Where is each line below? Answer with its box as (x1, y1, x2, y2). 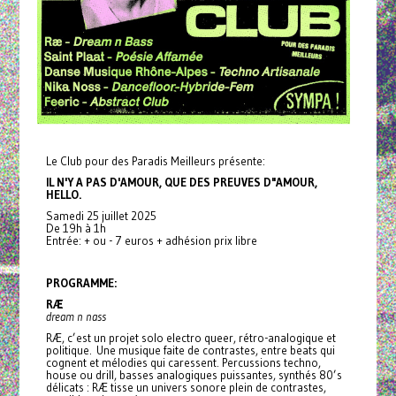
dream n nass (45, 308, 106, 324)
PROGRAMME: (45, 275, 117, 290)
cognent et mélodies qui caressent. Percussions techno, (45, 354, 321, 369)
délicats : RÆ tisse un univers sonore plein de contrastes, (45, 379, 326, 394)
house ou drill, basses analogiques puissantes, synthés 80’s (45, 367, 342, 382)
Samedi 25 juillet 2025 (45, 208, 156, 223)
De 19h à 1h (45, 220, 106, 235)
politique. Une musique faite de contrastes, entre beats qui (45, 342, 335, 357)
